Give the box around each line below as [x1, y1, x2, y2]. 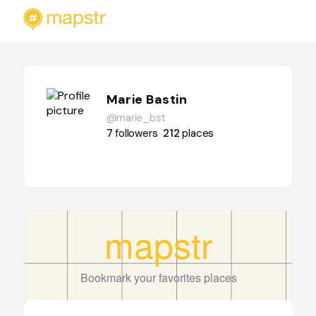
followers [115, 126, 158, 140]
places [182, 126, 214, 140]
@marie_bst [106, 111, 166, 125]
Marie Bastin [106, 91, 187, 108]
